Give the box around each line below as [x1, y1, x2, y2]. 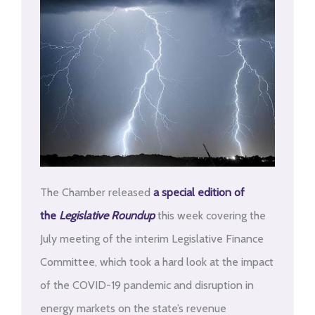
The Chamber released [39, 185, 153, 199]
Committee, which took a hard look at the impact [39, 255, 274, 269]
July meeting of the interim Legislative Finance [39, 231, 264, 245]
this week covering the [154, 208, 266, 222]
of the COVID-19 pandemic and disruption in [39, 278, 254, 292]
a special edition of [153, 185, 245, 199]
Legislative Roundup [58, 208, 155, 222]
